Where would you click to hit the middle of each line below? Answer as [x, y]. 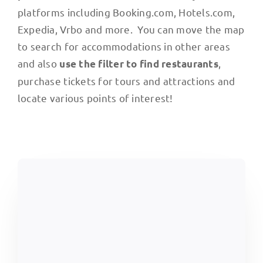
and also [38, 63]
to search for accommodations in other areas [124, 46]
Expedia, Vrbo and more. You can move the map [131, 29]
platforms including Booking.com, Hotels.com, [126, 12]
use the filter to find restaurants [139, 63]
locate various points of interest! [95, 97]
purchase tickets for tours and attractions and [126, 80]
